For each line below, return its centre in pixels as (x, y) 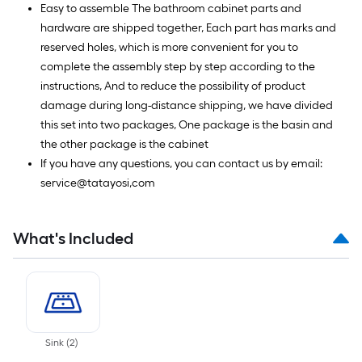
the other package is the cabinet (124, 144)
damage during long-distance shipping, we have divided (187, 105)
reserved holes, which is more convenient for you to (169, 47)
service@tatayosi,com (98, 183)
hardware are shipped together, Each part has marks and (188, 28)
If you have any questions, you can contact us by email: (181, 164)
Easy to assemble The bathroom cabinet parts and (171, 8)
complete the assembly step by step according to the (178, 67)
